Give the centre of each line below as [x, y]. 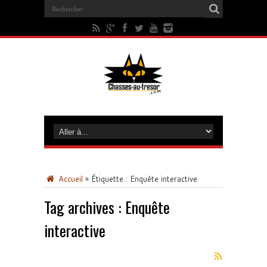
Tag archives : [85, 207]
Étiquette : [111, 179]
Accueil [69, 179]
